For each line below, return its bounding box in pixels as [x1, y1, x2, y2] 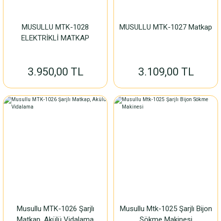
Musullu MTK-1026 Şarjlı [16, 204, 94, 213]
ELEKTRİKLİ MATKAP [21, 34, 89, 42]
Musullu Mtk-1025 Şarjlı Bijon [119, 204, 212, 213]
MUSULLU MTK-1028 [22, 23, 89, 32]
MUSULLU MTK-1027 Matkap [119, 23, 212, 32]
